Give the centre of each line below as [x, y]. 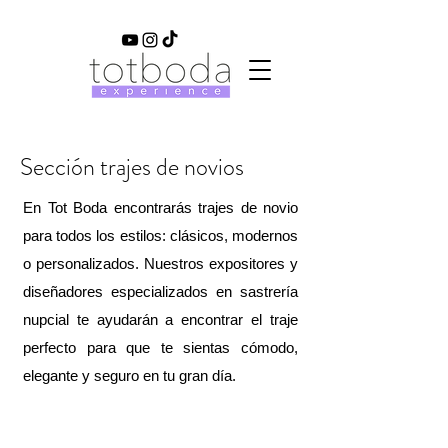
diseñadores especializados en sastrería [160, 291]
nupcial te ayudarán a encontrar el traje [160, 319]
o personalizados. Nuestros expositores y [160, 263]
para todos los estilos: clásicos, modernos [160, 235]
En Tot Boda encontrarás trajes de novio [160, 207]
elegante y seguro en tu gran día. [129, 375]
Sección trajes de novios [132, 167]
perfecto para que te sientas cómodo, [160, 347]
